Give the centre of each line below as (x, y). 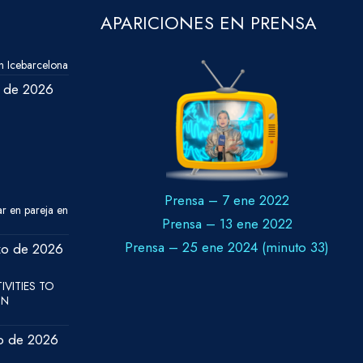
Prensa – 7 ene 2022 (227, 201)
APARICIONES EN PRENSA (209, 23)
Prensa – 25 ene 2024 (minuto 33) (227, 248)
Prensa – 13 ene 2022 (227, 224)
